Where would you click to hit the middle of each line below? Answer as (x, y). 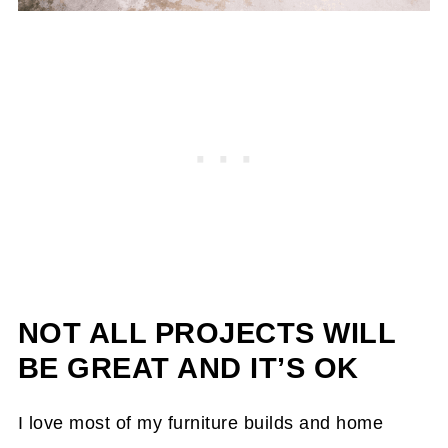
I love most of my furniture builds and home (200, 423)
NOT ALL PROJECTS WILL (206, 333)
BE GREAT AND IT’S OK (188, 368)
